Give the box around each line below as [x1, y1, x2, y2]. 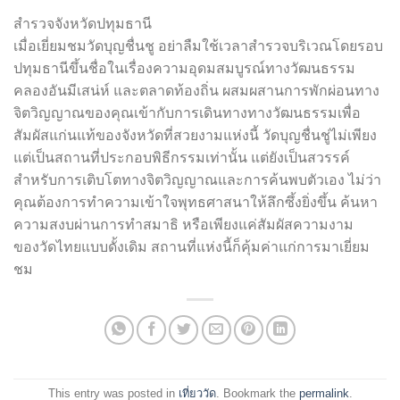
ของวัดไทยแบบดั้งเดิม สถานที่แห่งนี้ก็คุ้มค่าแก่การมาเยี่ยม [13, 238, 370, 254]
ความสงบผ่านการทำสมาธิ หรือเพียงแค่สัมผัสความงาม [13, 216, 354, 232]
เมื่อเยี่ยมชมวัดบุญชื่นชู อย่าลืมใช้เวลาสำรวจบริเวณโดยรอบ [13, 37, 383, 54]
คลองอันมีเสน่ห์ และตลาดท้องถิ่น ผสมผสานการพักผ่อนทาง [13, 82, 379, 98]
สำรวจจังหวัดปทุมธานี [13, 15, 152, 31]
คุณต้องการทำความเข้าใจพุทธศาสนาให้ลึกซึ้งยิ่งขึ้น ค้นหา [13, 194, 378, 210]
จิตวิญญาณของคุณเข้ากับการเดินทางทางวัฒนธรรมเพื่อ [13, 104, 361, 121]
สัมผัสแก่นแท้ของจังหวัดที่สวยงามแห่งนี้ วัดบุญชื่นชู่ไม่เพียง [13, 127, 377, 143]
